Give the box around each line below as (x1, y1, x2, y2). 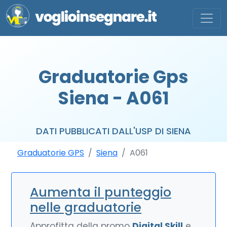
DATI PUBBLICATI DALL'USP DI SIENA (36, 125, 191, 137)
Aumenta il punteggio (30, 183, 171, 201)
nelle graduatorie (30, 199, 141, 216)
